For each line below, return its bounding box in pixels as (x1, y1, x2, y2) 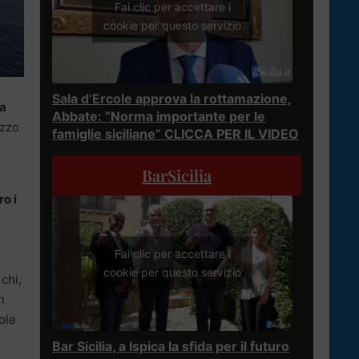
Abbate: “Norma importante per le (52, 107, 265, 124)
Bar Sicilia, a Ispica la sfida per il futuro (52, 337, 289, 354)
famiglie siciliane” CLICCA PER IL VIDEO (52, 125, 299, 142)
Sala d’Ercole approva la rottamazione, (52, 90, 292, 107)
